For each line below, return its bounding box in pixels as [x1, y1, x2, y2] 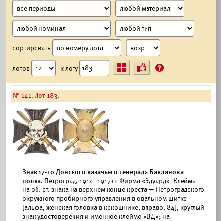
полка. [22, 177, 43, 185]
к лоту [60, 64, 79, 72]
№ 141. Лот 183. [13, 91, 59, 100]
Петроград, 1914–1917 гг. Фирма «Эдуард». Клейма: [43, 177, 198, 185]
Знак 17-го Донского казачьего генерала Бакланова [22, 168, 184, 176]
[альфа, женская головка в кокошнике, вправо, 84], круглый [22, 203, 204, 212]
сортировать [12, 43, 52, 52]
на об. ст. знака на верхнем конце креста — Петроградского [22, 185, 204, 194]
